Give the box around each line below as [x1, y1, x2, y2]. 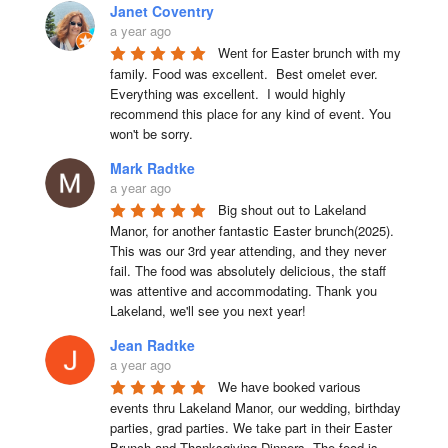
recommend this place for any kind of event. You [109, 103, 391, 123]
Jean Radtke [109, 334, 195, 355]
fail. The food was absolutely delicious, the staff [109, 260, 386, 280]
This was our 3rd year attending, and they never [109, 240, 386, 260]
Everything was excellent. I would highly [109, 83, 346, 103]
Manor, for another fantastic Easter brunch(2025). [109, 220, 394, 240]
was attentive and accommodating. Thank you [109, 280, 377, 300]
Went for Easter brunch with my [217, 42, 401, 62]
